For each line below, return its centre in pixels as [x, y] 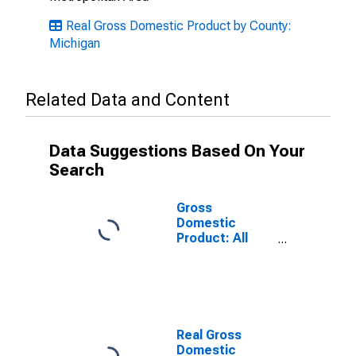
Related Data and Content [128, 100]
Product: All [212, 238]
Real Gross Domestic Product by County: [179, 26]
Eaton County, [219, 268]
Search [77, 170]
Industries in [214, 253]
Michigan [75, 43]
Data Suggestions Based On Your [177, 151]
